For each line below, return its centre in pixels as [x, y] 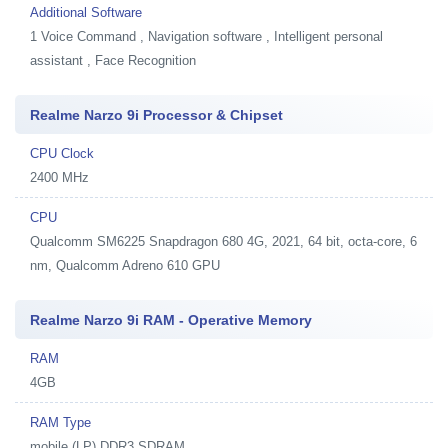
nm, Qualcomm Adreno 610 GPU [125, 265]
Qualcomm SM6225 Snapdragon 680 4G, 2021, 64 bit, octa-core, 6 [223, 241]
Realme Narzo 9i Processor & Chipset [156, 114]
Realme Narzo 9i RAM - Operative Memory [171, 319]
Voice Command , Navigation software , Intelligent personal [212, 36]
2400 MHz [59, 177]
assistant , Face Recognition [113, 60]
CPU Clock [62, 153]
